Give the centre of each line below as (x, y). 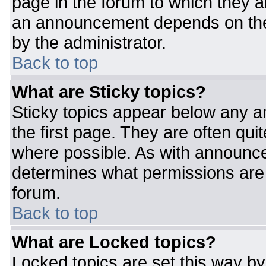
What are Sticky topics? (109, 92)
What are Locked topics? (114, 242)
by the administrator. (89, 42)
